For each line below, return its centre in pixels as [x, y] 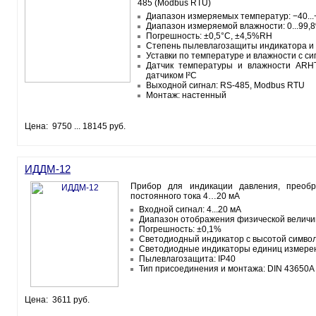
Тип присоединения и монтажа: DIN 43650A [227, 269]
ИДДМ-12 [48, 169]
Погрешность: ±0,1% [180, 229]
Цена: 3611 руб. [57, 300]
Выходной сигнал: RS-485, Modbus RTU [225, 85]
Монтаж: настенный [186, 95]
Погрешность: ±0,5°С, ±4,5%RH [209, 36]
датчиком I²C [171, 75]
